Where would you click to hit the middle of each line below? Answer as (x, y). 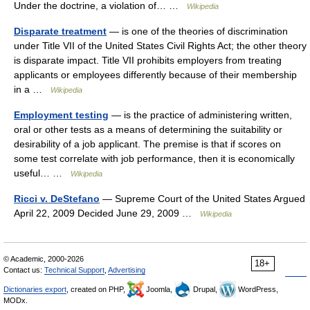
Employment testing (61, 115)
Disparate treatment (60, 31)
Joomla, (159, 289)
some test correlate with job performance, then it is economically (154, 158)
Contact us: (24, 270)
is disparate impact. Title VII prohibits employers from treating (148, 60)
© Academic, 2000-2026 (44, 259)
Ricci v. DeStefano (57, 199)
